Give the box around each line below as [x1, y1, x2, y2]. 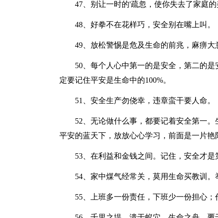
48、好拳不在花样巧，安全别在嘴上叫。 [59, 20, 215, 29]
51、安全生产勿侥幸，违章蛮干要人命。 [59, 96, 215, 105]
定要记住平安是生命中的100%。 [59, 76, 171, 84]
